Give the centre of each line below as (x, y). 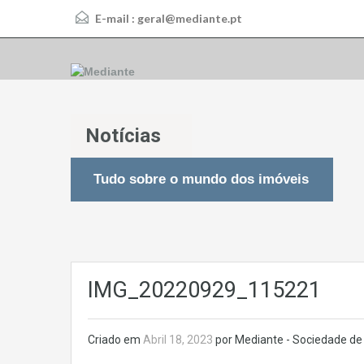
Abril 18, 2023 (179, 340)
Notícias (123, 136)
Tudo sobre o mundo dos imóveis (201, 180)
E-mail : (115, 18)
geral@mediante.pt (190, 18)
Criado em (115, 340)
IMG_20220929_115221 (204, 290)
